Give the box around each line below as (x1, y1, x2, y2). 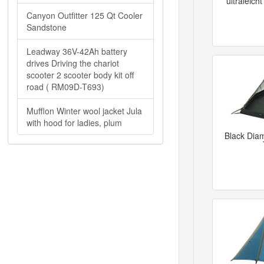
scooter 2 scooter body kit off (27, 69, 134, 81)
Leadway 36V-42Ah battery (27, 45, 127, 57)
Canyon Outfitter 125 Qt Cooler (27, 9, 143, 21)
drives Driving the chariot (27, 57, 119, 69)
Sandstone (27, 21, 67, 33)
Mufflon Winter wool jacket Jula (27, 105, 142, 117)
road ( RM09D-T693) (27, 81, 104, 93)
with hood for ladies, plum (27, 117, 122, 128)
